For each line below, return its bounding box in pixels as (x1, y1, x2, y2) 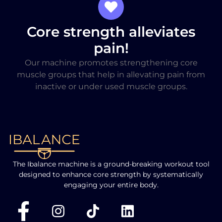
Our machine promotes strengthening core (24, 58, 198, 68)
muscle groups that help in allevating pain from (17, 70, 205, 80)
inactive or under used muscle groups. (35, 82, 187, 92)
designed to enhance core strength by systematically (19, 170, 203, 179)
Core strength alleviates (27, 23, 195, 41)
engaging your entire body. (63, 180, 159, 190)
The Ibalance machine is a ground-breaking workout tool (12, 160, 210, 169)
